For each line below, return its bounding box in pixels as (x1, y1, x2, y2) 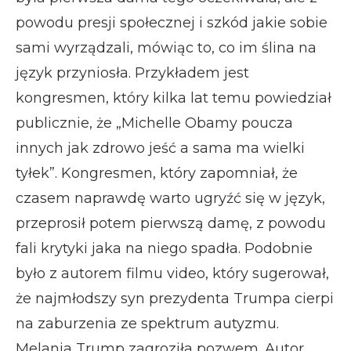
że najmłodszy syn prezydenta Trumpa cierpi (16, 289, 334, 307)
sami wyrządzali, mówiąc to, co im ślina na (16, 38, 317, 56)
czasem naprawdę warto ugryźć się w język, (16, 189, 325, 207)
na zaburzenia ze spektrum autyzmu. (16, 314, 279, 332)
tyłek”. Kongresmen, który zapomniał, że (16, 164, 298, 182)
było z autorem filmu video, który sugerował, (16, 264, 329, 282)
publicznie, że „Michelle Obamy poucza (16, 114, 293, 132)
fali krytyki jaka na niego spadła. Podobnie (16, 239, 313, 257)
